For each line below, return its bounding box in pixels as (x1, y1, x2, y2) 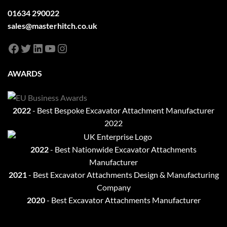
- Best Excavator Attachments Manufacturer (45, 195, 201, 205)
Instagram (56, 40, 109, 55)
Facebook (7, 40, 59, 55)
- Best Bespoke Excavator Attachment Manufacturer (31, 105, 214, 115)
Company (96, 182, 131, 193)
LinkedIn (31, 40, 77, 55)
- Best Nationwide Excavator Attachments (49, 144, 197, 155)
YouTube (44, 40, 89, 55)
